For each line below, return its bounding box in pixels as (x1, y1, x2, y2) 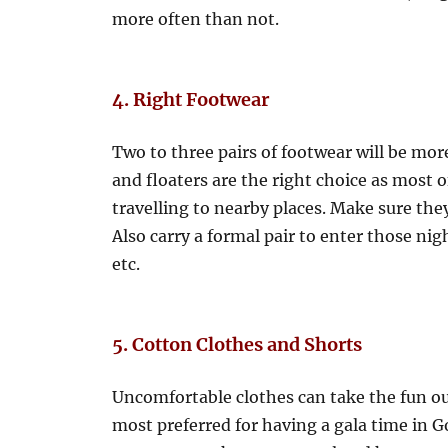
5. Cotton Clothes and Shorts (112, 333, 363, 356)
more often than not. (112, 9, 280, 29)
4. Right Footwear (112, 88, 270, 111)
